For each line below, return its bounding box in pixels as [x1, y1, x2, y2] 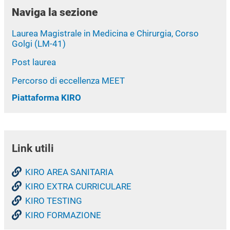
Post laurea [11, 56, 56, 67]
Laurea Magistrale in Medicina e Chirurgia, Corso [11, 28, 199, 39]
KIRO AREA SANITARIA [25, 167, 113, 178]
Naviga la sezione [11, 6, 98, 18]
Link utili [11, 142, 54, 155]
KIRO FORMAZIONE [25, 210, 101, 221]
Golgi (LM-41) [11, 38, 66, 49]
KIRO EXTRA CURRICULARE [25, 181, 131, 192]
